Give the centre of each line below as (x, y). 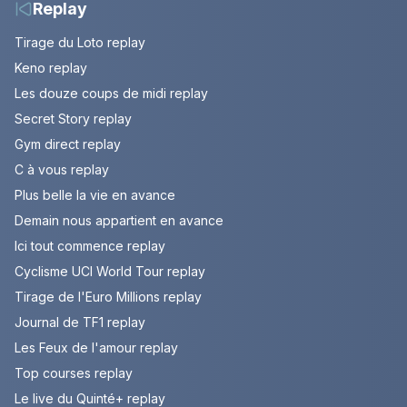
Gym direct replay (68, 144)
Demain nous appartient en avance (119, 221)
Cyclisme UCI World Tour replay (110, 272)
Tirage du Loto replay (80, 43)
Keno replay (51, 68)
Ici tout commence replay (90, 246)
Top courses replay (74, 373)
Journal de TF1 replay (80, 323)
